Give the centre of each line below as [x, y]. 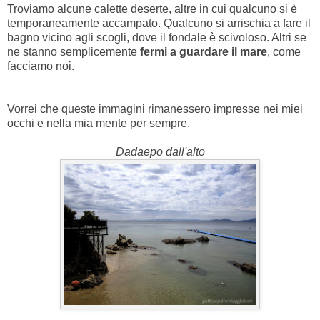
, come [284, 52]
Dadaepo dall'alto [160, 152]
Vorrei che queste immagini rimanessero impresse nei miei [155, 109]
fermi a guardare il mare [204, 52]
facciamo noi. [41, 66]
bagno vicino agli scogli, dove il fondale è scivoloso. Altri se [157, 38]
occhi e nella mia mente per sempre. [99, 124]
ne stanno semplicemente [74, 52]
